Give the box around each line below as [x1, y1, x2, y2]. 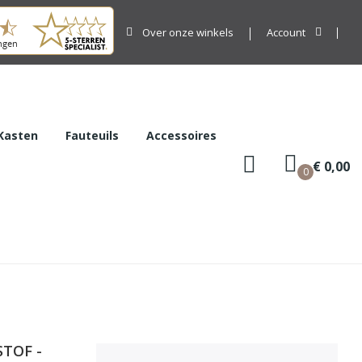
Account [267, 25, 305, 40]
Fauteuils [65, 127, 119, 143]
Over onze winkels [142, 24, 234, 40]
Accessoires [145, 127, 217, 143]
